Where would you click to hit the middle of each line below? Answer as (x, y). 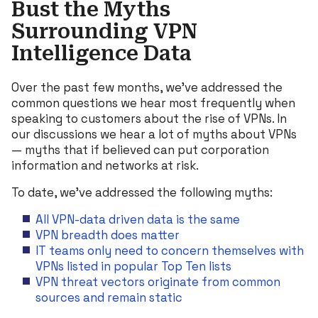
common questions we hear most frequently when (153, 103)
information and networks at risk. (105, 165)
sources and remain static (109, 297)
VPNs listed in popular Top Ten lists (133, 266)
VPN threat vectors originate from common (158, 281)
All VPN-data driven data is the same (137, 219)
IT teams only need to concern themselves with (169, 250)
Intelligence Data (102, 53)
